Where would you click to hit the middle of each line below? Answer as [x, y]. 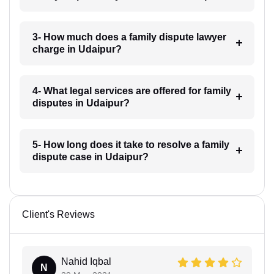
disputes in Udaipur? [81, 103]
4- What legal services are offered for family [131, 91]
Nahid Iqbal [86, 261]
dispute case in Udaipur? [90, 157]
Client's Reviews [58, 214]
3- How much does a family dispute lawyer [129, 37]
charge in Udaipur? [77, 49]
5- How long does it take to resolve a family [131, 144]
